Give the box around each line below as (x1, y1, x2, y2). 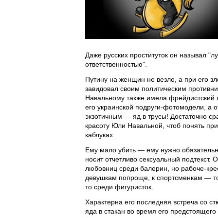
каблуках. (85, 131, 115, 139)
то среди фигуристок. (85, 183, 153, 191)
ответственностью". (85, 60, 147, 68)
